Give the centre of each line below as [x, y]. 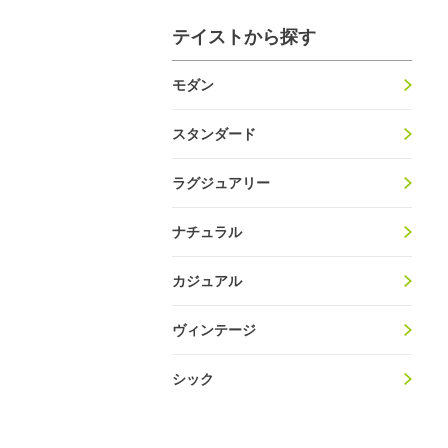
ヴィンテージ [214, 329]
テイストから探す [244, 37]
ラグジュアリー [221, 182]
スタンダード [214, 133]
